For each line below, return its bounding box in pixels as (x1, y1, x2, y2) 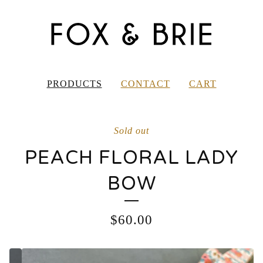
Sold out (114, 126, 149, 136)
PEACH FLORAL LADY (25, 147, 238, 169)
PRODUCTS (46, 79, 102, 89)
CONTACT (120, 79, 170, 89)
